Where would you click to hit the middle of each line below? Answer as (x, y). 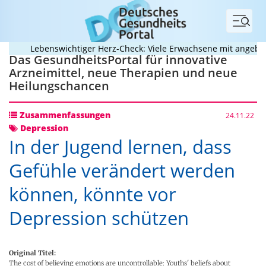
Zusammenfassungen (64, 115)
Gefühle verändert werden (122, 170)
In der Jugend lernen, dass (120, 147)
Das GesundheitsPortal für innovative (118, 60)
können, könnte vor (93, 194)
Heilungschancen (59, 86)
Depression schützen (99, 218)
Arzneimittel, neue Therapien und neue (123, 73)
